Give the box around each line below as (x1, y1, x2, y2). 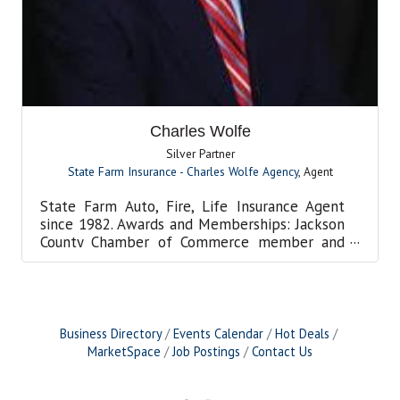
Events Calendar (172, 325, 263, 343)
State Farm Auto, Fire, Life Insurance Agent (40, 196, 345, 217)
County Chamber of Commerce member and (40, 232, 345, 253)
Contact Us (252, 343, 312, 361)
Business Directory (59, 325, 162, 343)
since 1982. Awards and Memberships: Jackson (40, 214, 345, 235)
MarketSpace (87, 343, 161, 361)
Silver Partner (165, 146, 235, 162)
